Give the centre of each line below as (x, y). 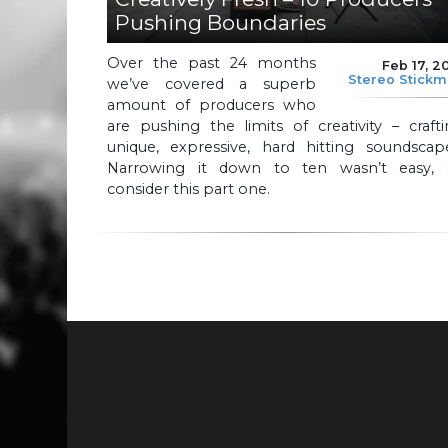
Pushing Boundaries (220, 23)
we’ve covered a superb (211, 83)
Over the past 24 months (211, 62)
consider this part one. (188, 188)
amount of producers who (211, 104)
